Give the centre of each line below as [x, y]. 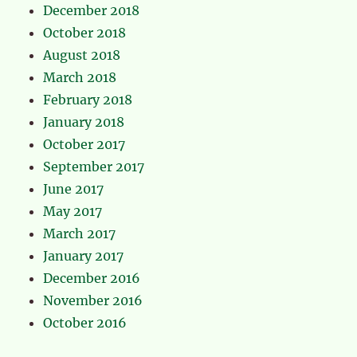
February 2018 [88, 100]
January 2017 [84, 256]
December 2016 [92, 279]
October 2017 [84, 145]
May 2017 [73, 212]
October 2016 [85, 323]
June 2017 [74, 189]
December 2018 [92, 11]
